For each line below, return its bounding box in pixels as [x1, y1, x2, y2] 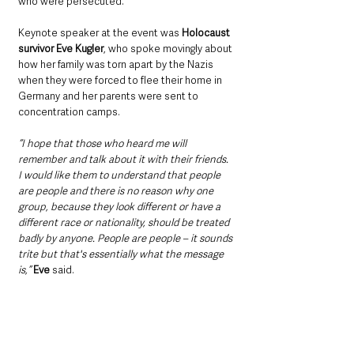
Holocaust [182, 26, 232, 40]
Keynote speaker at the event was [18, 26, 182, 40]
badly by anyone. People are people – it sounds [18, 232, 235, 246]
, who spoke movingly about [104, 42, 235, 56]
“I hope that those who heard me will [18, 137, 189, 151]
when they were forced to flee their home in [18, 73, 224, 88]
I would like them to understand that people [18, 168, 223, 183]
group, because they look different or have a [18, 200, 223, 214]
